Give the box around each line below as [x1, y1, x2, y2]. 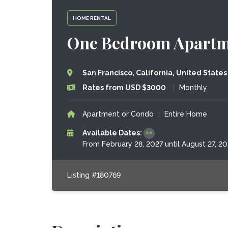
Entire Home [164, 110, 207, 118]
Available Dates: [82, 129, 144, 137]
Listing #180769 [67, 171, 121, 179]
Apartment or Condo [82, 110, 154, 118]
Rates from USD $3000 [82, 83, 166, 92]
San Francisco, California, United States [82, 69, 227, 77]
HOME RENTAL [72, 15, 111, 21]
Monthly [179, 83, 207, 92]
